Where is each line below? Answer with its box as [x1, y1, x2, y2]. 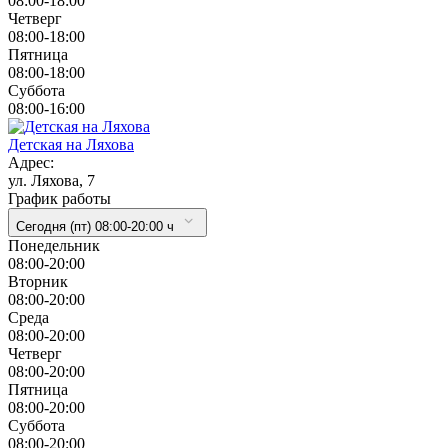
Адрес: [8, 153, 54, 171]
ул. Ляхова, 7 [8, 171, 95, 189]
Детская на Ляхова [8, 135, 134, 153]
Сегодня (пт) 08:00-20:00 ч [16, 218, 174, 234]
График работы [8, 189, 111, 207]
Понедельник [8, 236, 100, 254]
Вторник [8, 272, 68, 290]
